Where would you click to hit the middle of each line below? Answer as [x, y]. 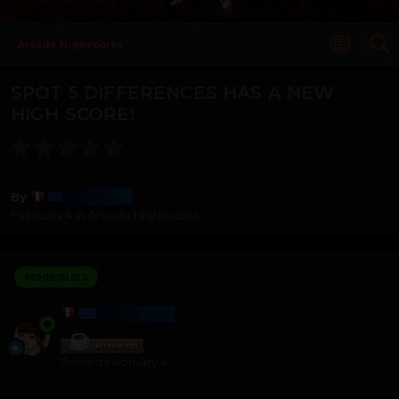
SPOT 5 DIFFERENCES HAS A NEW [173, 93]
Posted [83, 361]
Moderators [56, 276]
